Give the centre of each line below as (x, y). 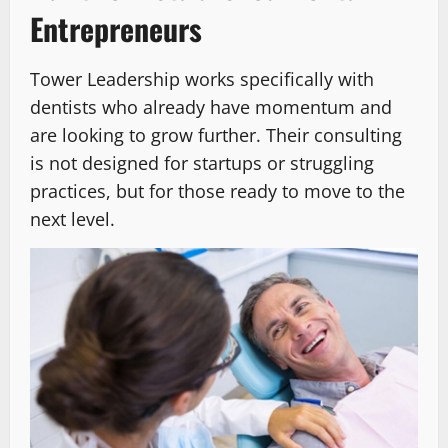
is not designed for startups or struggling (202, 162)
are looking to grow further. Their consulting (216, 134)
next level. (72, 218)
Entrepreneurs (116, 28)
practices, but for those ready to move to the (217, 190)
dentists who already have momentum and (211, 106)
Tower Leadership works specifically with (202, 78)
